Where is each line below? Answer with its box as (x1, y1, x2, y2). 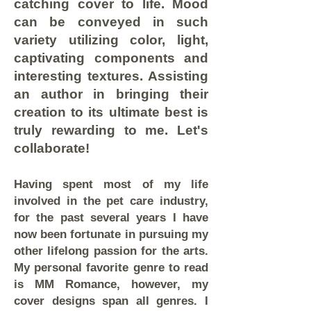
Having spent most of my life (14, 178, 208, 191)
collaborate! (14, 141, 93, 155)
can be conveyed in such (14, 15, 208, 29)
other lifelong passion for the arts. (14, 244, 208, 258)
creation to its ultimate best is (14, 105, 208, 119)
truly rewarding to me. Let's (14, 123, 208, 137)
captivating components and (14, 51, 208, 65)
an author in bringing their (14, 87, 208, 101)
